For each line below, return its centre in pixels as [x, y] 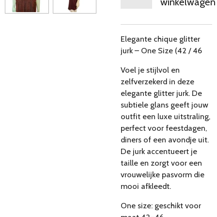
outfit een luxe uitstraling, [165, 116]
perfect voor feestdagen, [164, 128]
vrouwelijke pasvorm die [163, 174]
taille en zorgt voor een [161, 163]
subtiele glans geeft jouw [164, 105]
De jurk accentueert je [159, 151]
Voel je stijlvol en [150, 70]
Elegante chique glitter [160, 39]
